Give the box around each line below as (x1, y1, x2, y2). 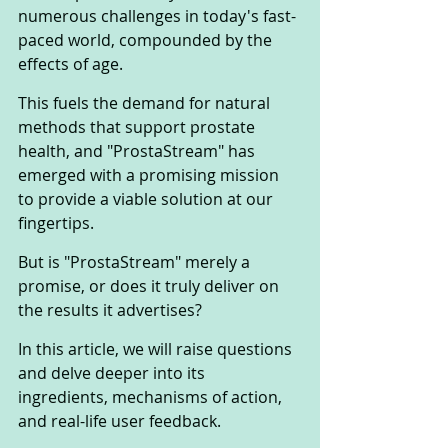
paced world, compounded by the (18, 29, 276, 52)
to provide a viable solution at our (18, 188, 277, 211)
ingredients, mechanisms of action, (18, 386, 286, 409)
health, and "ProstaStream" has (18, 140, 259, 163)
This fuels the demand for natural (18, 92, 274, 115)
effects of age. (18, 53, 127, 76)
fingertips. (18, 212, 94, 235)
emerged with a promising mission (18, 164, 283, 187)
